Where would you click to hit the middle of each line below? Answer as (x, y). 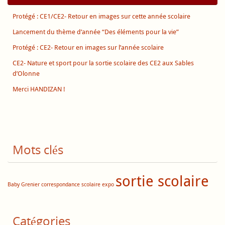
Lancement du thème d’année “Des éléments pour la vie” (96, 32)
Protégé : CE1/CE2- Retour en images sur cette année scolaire (101, 16)
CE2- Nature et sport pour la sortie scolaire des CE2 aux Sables (103, 63)
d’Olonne (26, 73)
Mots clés (38, 149)
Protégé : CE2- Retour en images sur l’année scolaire (88, 47)
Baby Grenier (24, 184)
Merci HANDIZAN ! (39, 89)
